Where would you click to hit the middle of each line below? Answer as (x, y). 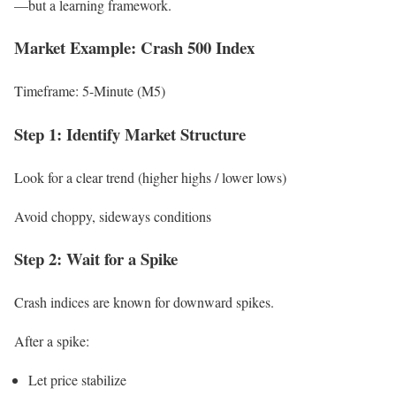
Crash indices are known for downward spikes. (144, 302)
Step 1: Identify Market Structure (130, 133)
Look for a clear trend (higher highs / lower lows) (150, 177)
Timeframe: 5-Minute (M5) (90, 91)
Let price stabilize (77, 380)
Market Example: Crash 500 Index (134, 48)
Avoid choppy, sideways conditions (113, 216)
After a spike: (52, 341)
